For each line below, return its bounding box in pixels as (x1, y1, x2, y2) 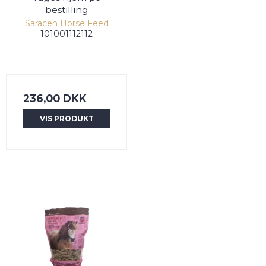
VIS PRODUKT (39, 113, 94, 123)
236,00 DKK (23, 91, 87, 104)
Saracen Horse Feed (24, 17, 109, 28)
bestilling (45, 4, 88, 15)
